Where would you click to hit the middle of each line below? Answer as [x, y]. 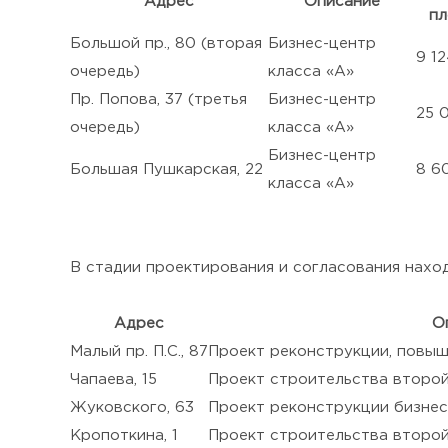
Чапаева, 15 [113, 379]
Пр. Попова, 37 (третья [158, 99]
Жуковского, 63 [132, 407]
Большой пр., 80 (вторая [166, 43]
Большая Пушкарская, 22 [166, 169]
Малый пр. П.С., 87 [139, 351]
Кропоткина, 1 [124, 435]
